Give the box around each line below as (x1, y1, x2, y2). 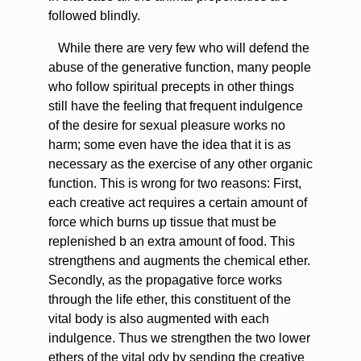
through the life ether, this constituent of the (48, 293, 291, 307)
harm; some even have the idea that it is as (48, 138, 291, 152)
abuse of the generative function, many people (48, 60, 311, 75)
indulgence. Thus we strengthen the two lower (48, 331, 310, 346)
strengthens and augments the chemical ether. (48, 254, 310, 268)
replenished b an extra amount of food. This (48, 234, 295, 249)
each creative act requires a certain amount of (48, 196, 307, 210)
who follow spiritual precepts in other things (48, 80, 294, 94)
